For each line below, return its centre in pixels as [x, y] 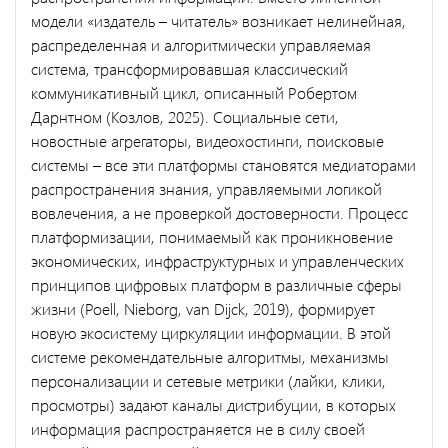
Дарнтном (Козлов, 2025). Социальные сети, [185, 116]
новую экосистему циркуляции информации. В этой [211, 332]
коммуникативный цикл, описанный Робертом [194, 92]
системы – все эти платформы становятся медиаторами [223, 164]
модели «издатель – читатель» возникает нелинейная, [218, 20]
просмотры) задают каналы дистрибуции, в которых [213, 404]
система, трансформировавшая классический [189, 68]
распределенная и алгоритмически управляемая [201, 44]
